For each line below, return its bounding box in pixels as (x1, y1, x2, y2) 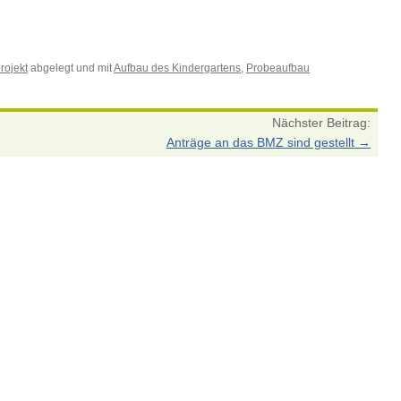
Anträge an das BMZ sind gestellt (166, 135, 358, 149)
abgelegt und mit (28, 62, 114, 74)
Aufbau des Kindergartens (114, 62, 241, 74)
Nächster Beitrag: (272, 115, 371, 130)
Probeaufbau (246, 62, 310, 74)
